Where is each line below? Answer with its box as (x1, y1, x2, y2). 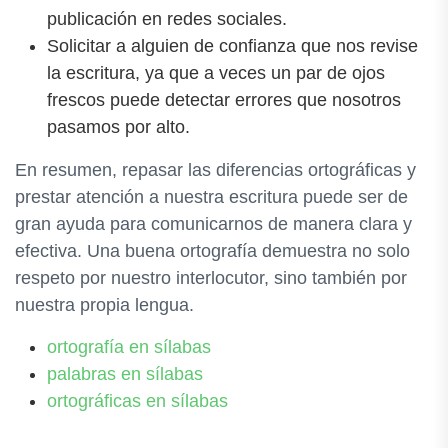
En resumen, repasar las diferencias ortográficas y (15, 159, 416, 180)
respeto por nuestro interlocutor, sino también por (15, 267, 407, 288)
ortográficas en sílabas (47, 390, 228, 411)
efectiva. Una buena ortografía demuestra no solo (15, 240, 410, 261)
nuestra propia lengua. (15, 294, 194, 315)
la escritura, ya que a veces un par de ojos (47, 62, 385, 83)
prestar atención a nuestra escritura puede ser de (15, 186, 408, 207)
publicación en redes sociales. (47, 8, 287, 29)
